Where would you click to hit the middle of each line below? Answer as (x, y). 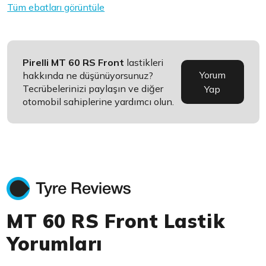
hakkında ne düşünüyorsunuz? (88, 76)
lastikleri (144, 63)
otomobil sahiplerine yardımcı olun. (99, 102)
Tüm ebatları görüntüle (56, 7)
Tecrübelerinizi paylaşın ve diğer (93, 89)
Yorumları (55, 244)
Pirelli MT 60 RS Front (74, 63)
